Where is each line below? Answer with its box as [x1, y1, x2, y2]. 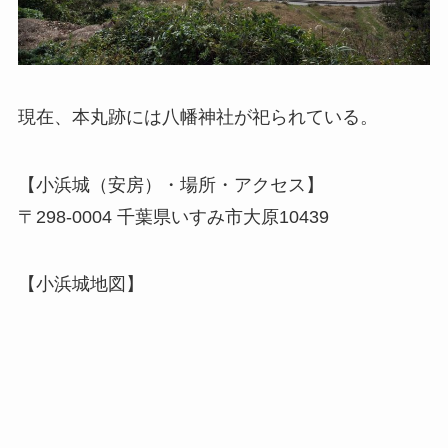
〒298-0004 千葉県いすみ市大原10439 [17, 206, 329, 227]
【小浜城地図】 [17, 274, 144, 295]
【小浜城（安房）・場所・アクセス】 [17, 174, 324, 195]
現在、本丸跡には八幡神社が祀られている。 [17, 106, 378, 127]
